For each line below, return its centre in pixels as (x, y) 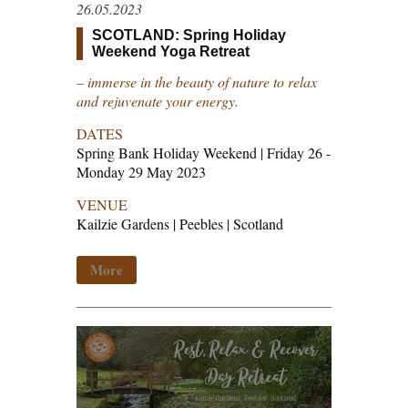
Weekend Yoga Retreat (171, 52)
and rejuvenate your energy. (158, 101)
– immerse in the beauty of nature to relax (197, 82)
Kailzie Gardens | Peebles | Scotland (180, 224)
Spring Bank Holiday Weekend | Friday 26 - (204, 153)
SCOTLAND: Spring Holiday (189, 36)
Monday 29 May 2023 (141, 172)
